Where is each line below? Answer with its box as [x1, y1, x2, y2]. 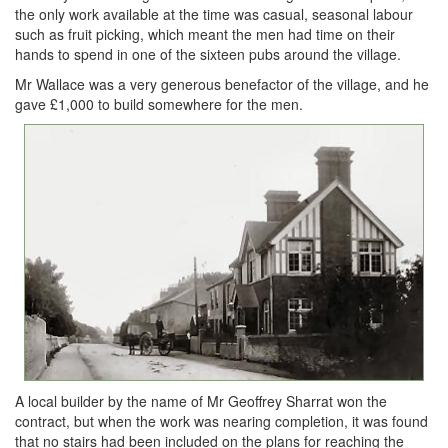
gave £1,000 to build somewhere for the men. [15, 94, 303, 114]
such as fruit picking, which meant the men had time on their [15, 24, 395, 44]
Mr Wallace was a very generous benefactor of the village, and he [15, 74, 429, 94]
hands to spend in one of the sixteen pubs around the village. [15, 44, 401, 64]
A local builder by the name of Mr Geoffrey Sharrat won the [15, 390, 387, 411]
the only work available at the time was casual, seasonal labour [15, 4, 413, 24]
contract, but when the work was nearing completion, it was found [15, 410, 428, 431]
